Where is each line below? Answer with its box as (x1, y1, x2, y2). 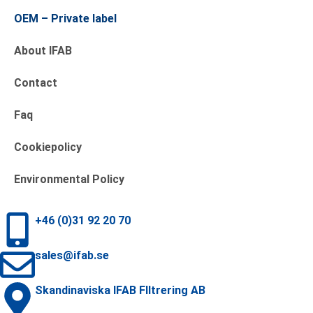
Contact (14, 76, 57, 90)
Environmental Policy (14, 173, 124, 187)
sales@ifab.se (35, 249, 109, 263)
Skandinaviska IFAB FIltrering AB (35, 284, 205, 298)
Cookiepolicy (14, 140, 82, 154)
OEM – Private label (14, 12, 117, 26)
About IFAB (14, 44, 72, 58)
